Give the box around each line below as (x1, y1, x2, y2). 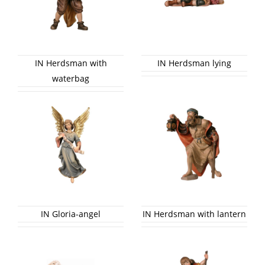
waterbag (52, 72, 89, 84)
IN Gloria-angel (41, 208, 101, 219)
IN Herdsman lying (157, 57, 231, 69)
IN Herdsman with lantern (143, 208, 246, 219)
